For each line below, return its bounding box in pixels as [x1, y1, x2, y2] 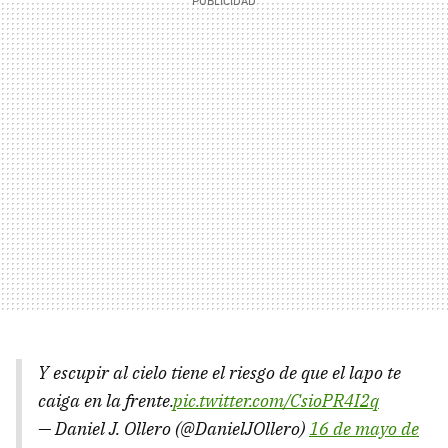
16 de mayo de [309, 417, 419, 441]
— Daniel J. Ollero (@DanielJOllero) [38, 417, 309, 441]
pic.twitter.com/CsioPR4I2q [173, 389, 379, 413]
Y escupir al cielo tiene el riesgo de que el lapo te [38, 361, 401, 385]
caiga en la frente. [38, 389, 173, 413]
